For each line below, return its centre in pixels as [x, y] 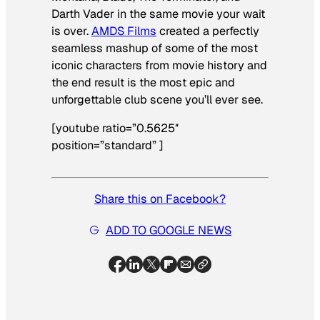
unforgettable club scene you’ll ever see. [157, 99]
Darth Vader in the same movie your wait [158, 14]
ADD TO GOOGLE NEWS [169, 230]
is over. [71, 31]
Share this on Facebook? [160, 199]
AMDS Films [124, 31]
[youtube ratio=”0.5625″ [115, 128]
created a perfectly [208, 31]
